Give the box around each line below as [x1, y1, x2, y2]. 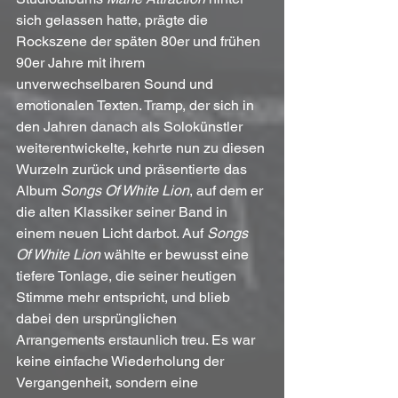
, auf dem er [189, 182, 267, 200]
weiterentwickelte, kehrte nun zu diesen [16, 139, 268, 157]
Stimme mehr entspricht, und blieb [16, 289, 234, 306]
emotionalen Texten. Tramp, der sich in [16, 97, 258, 115]
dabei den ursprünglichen [16, 310, 180, 328]
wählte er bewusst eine [100, 246, 252, 264]
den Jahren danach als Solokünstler [16, 118, 246, 136]
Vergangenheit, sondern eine [16, 374, 202, 392]
